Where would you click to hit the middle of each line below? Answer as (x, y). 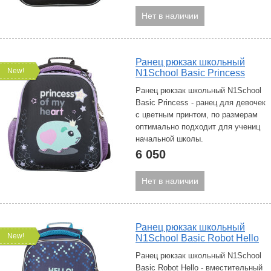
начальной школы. (169, 139)
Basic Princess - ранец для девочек (201, 103)
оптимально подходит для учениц (198, 127)
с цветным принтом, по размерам (197, 115)
